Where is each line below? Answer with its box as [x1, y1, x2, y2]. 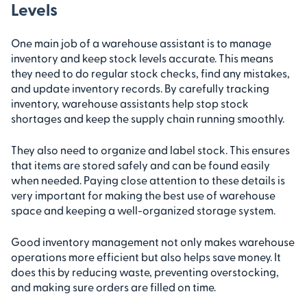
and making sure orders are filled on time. [11, 280, 216, 293]
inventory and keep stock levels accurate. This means [11, 51, 273, 64]
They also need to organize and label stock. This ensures [11, 143, 290, 156]
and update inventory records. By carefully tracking [11, 81, 269, 95]
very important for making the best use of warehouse [11, 188, 275, 201]
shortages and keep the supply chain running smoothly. [11, 111, 284, 125]
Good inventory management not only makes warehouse [11, 234, 295, 248]
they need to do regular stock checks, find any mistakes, [11, 66, 290, 79]
